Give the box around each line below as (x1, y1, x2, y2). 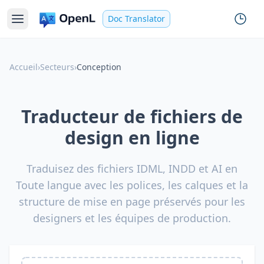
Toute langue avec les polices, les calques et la (16, 178, 248, 192)
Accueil (9, 61, 38, 72)
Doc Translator (108, 13, 165, 24)
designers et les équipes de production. (33, 211, 231, 225)
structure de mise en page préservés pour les (19, 194, 245, 209)
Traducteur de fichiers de (21, 104, 243, 128)
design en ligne (64, 126, 200, 150)
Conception (77, 61, 121, 72)
